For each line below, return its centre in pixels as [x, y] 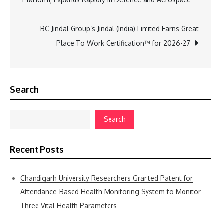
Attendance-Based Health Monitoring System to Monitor [110, 192]
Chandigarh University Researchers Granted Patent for [107, 178]
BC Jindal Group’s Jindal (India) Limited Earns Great [120, 28]
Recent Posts [37, 149]
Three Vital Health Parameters [69, 205]
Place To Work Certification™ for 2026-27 [123, 43]
